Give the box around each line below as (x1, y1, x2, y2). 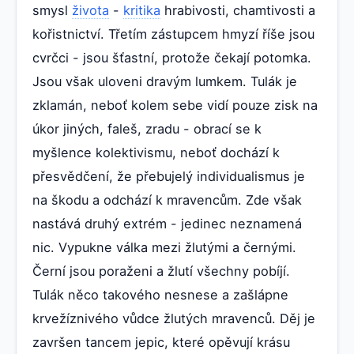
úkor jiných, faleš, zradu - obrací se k (32, 121, 262, 137)
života (72, 2, 109, 19)
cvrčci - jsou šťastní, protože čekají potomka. (32, 50, 311, 66)
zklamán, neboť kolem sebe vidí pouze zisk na (32, 97, 318, 114)
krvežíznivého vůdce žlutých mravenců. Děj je (32, 311, 315, 327)
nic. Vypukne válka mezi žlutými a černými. (32, 239, 296, 256)
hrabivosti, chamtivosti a (160, 2, 315, 19)
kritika (123, 2, 160, 19)
